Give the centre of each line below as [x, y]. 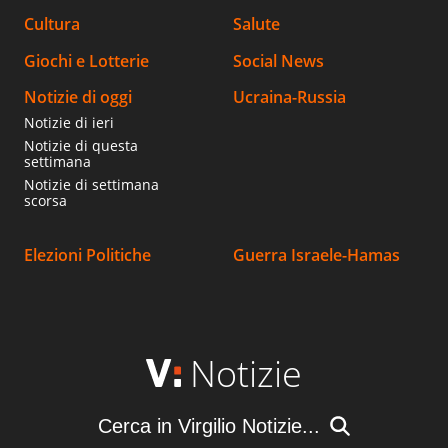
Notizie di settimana [91, 184]
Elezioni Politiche [92, 255]
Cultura [57, 24]
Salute [261, 24]
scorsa [45, 200]
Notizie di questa [81, 145]
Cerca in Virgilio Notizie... [209, 425]
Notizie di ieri [69, 122]
